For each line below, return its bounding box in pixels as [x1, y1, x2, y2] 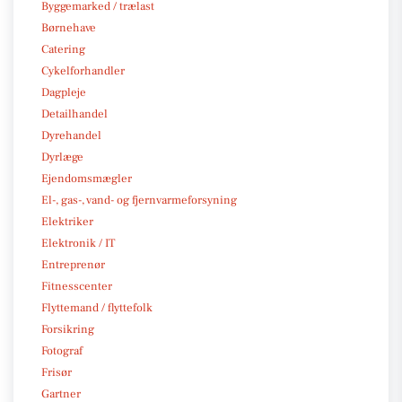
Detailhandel [41, 106, 108, 121]
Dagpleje [41, 84, 86, 100]
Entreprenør [41, 257, 105, 272]
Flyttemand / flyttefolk [41, 300, 153, 315]
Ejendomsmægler [41, 170, 132, 186]
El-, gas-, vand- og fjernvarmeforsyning [41, 192, 237, 207]
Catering [41, 41, 85, 57]
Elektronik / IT [41, 235, 115, 250]
